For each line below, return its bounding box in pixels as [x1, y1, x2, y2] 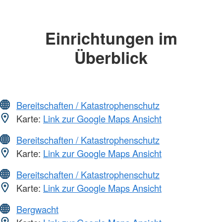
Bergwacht [16, 203, 58, 216]
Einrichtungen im [45, 26, 177, 50]
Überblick [74, 45, 148, 69]
